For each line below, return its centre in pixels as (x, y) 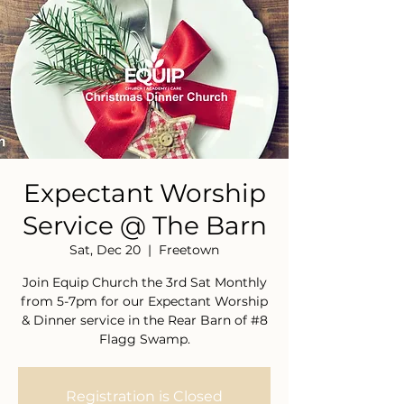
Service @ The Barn (144, 225)
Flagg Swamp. (144, 339)
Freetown (189, 250)
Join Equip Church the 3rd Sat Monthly (144, 282)
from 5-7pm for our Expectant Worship (144, 301)
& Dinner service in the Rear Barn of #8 (144, 320)
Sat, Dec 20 (105, 250)
